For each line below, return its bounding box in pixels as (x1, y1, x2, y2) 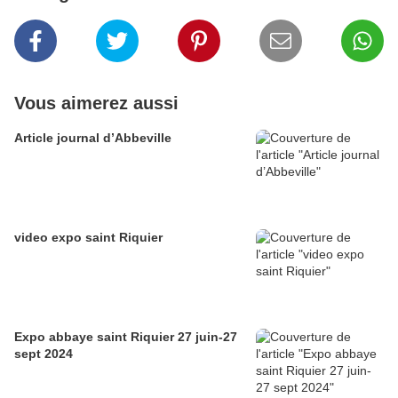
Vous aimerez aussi (14, 93, 179, 114)
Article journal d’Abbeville (14, 131, 171, 146)
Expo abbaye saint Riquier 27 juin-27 (14, 330, 237, 345)
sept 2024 (14, 346, 73, 362)
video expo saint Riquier (14, 230, 163, 245)
